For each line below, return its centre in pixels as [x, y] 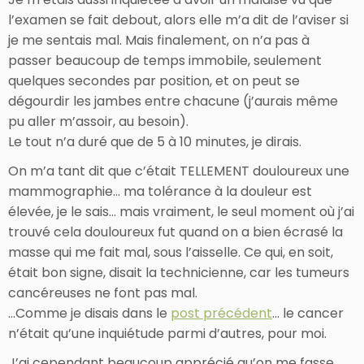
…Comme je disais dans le [89, 313]
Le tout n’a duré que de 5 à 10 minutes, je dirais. [155, 141]
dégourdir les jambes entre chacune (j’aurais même [173, 101]
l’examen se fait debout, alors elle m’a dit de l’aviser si [178, 19]
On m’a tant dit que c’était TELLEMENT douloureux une [179, 171]
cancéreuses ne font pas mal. [103, 292]
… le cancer [308, 313]
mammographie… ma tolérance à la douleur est [160, 191]
